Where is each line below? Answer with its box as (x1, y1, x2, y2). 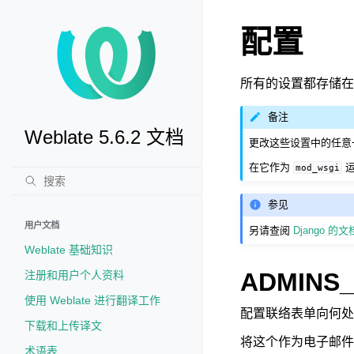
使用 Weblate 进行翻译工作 (24, 294, 160, 307)
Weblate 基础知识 (24, 243, 113, 256)
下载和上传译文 (24, 319, 102, 332)
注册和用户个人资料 (24, 269, 124, 281)
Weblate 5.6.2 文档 (24, 126, 184, 148)
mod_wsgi (296, 162, 341, 172)
